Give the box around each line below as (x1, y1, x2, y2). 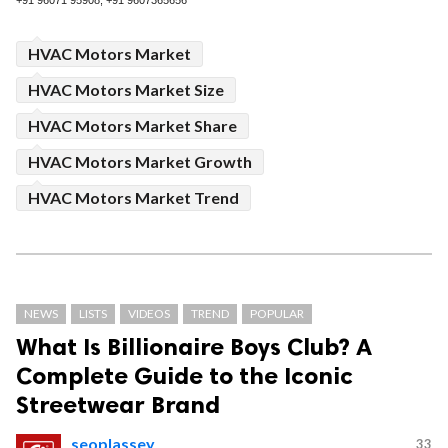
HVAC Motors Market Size (28, 80, 224, 99)
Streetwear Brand (16, 390, 220, 419)
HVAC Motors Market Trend (28, 188, 239, 207)
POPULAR (250, 306, 304, 321)
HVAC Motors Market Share (28, 116, 237, 135)
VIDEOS (128, 306, 170, 321)
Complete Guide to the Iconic (16, 361, 353, 390)
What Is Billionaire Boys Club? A (16, 332, 372, 361)
